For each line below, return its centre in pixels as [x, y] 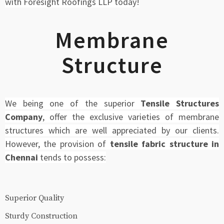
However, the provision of [57, 143]
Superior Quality [34, 198]
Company [24, 116]
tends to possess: [72, 157]
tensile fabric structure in [164, 143]
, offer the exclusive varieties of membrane [131, 116]
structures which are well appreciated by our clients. [112, 130]
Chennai [21, 157]
